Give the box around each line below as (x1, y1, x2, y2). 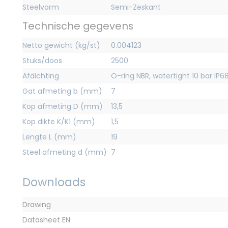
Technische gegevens (22, 19, 133, 34)
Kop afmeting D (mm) (22, 101, 103, 112)
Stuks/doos (22, 55, 62, 66)
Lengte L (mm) (22, 132, 76, 142)
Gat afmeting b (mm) (22, 86, 102, 97)
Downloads (22, 174, 85, 191)
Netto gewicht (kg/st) (22, 40, 100, 51)
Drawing (22, 199, 51, 210)
